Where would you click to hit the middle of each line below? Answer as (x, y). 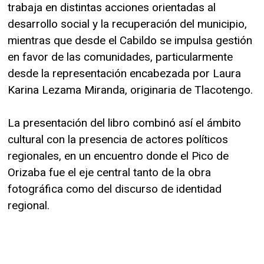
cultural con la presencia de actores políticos (118, 139)
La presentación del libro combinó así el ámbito (124, 123)
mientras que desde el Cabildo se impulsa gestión (130, 40)
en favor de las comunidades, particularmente (120, 57)
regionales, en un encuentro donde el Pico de (118, 156)
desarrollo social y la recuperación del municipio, (127, 24)
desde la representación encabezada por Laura (124, 73)
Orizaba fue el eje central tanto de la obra (109, 172)
